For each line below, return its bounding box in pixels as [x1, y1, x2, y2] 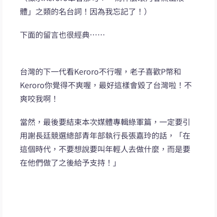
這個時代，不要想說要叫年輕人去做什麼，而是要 [20, 142, 191, 155]
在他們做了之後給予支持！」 [20, 156, 121, 168]
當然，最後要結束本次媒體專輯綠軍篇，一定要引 [20, 115, 191, 127]
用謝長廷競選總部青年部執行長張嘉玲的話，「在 [20, 129, 191, 141]
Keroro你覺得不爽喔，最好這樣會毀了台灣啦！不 [20, 78, 192, 91]
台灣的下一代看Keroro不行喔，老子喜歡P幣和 [20, 65, 182, 77]
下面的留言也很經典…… [20, 28, 106, 40]
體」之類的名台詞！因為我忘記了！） [20, 5, 152, 17]
